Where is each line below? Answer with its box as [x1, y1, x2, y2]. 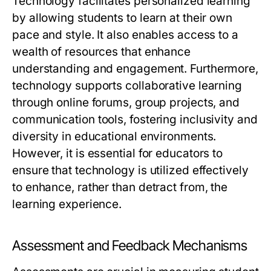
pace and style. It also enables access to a [12, 28, 238, 42]
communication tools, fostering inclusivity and [12, 113, 258, 127]
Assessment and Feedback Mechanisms [12, 237, 248, 255]
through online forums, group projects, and [12, 96, 240, 110]
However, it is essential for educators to [12, 146, 223, 161]
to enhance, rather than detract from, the [12, 180, 228, 195]
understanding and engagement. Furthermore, [12, 62, 259, 76]
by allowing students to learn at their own [12, 11, 233, 25]
